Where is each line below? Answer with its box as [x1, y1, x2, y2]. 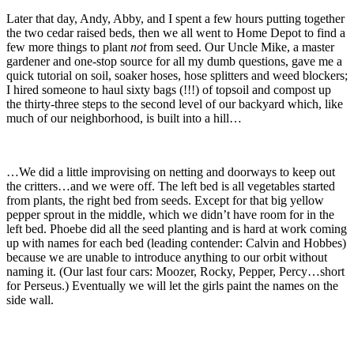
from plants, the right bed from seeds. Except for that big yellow [6, 194, 324, 207]
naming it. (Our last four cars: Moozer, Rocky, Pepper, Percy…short [6, 265, 345, 278]
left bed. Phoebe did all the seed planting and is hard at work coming [6, 222, 347, 235]
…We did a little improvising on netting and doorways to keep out [6, 165, 335, 179]
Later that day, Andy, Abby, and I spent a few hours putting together [6, 12, 345, 25]
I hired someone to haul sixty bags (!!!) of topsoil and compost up [6, 83, 331, 96]
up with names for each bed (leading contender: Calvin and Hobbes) [6, 236, 346, 250]
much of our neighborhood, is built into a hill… [6, 111, 242, 125]
